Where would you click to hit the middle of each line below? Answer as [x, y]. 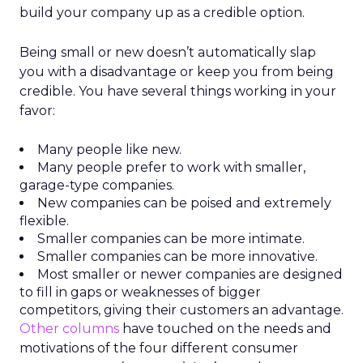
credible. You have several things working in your [178, 91]
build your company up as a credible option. [162, 13]
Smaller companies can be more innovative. [177, 256]
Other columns [69, 329]
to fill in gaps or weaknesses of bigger [140, 292]
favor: [37, 111]
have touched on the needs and [225, 329]
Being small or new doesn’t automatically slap [168, 52]
